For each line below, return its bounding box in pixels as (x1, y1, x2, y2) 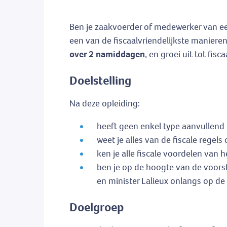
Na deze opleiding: (69, 97, 140, 110)
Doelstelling (69, 72, 131, 89)
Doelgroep (69, 199, 124, 216)
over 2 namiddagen (69, 48, 145, 61)
